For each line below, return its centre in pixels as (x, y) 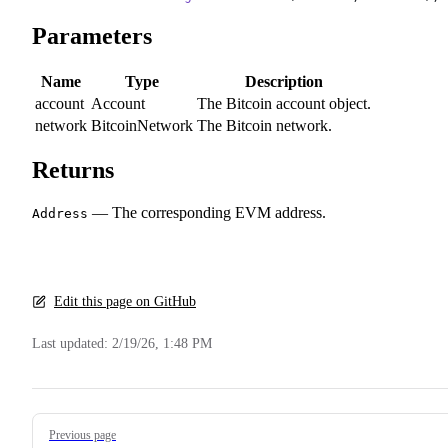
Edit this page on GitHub (125, 302)
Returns (76, 170)
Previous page (82, 435)
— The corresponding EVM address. (207, 213)
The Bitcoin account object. (284, 103)
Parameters (95, 35)
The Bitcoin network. (264, 125)
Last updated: (72, 344)
